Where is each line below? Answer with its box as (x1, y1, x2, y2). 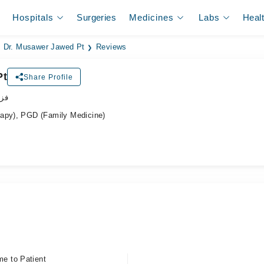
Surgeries (77, 12, 116, 22)
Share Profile (24, 72, 74, 81)
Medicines (129, 12, 174, 22)
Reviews (96, 43, 127, 51)
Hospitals (12, 12, 54, 22)
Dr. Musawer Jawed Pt (3, 43, 85, 51)
